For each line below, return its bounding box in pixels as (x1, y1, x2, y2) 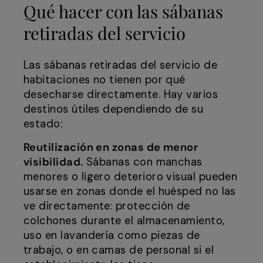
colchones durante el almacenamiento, (23, 214, 225, 228)
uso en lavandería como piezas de (23, 228, 200, 243)
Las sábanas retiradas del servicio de (23, 58, 218, 73)
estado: (23, 117, 63, 131)
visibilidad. (23, 155, 83, 170)
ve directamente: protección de (23, 199, 190, 214)
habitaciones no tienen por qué (23, 73, 186, 87)
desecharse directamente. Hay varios (23, 87, 218, 102)
